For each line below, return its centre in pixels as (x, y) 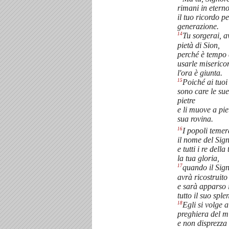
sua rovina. (195, 119)
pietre (186, 100)
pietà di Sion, (199, 45)
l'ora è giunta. (200, 73)
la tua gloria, (198, 158)
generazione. (198, 27)
